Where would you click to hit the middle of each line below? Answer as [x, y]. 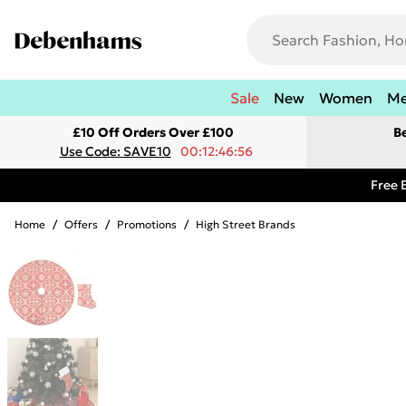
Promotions [147, 224]
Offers [81, 224]
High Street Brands [246, 224]
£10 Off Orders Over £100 [153, 132]
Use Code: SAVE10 [115, 151]
